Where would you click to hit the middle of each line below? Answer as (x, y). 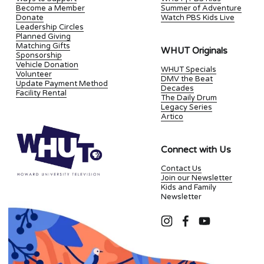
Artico (172, 117)
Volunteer (34, 75)
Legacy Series (187, 108)
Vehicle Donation (47, 65)
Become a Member (50, 9)
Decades (178, 89)
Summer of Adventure (202, 9)
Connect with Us (196, 150)
